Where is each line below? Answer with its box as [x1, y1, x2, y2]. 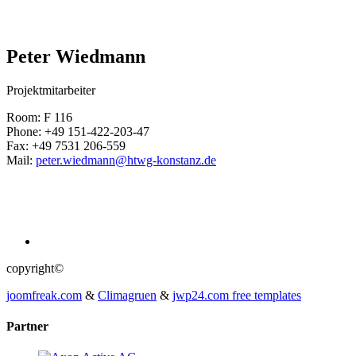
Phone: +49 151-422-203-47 [6, 124, 149, 138]
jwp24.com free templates [172, 288, 301, 302]
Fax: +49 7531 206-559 [6, 138, 126, 153]
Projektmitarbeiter [6, 83, 95, 97]
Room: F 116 [6, 110, 72, 124]
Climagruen [98, 288, 157, 302]
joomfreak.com [6, 288, 82, 302]
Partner [6, 319, 48, 334]
